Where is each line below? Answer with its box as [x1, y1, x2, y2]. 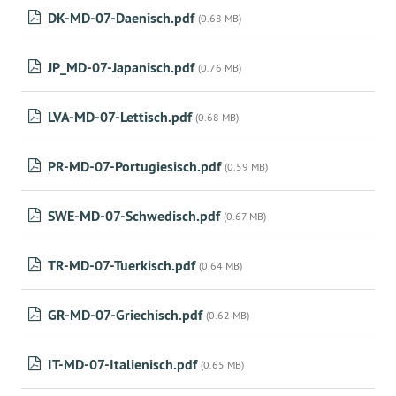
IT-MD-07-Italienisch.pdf [48, 355, 197, 374]
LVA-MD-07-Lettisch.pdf [48, 108, 192, 126]
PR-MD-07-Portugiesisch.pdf [48, 157, 221, 176]
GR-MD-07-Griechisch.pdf [48, 306, 202, 324]
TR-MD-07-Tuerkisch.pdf [48, 256, 195, 275]
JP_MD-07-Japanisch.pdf [48, 58, 194, 77]
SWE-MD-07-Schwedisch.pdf [48, 207, 220, 225]
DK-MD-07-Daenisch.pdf [48, 9, 194, 27]
